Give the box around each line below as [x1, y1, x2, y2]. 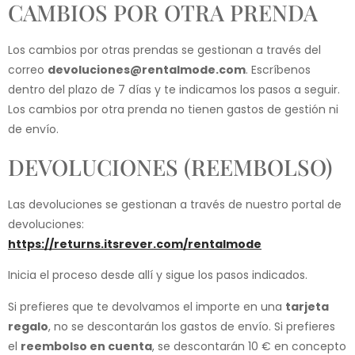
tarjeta [285, 298, 329, 315]
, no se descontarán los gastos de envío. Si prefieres [48, 318, 335, 334]
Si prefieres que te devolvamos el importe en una [8, 298, 285, 315]
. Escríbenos [246, 62, 311, 78]
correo [8, 62, 48, 78]
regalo [8, 318, 48, 334]
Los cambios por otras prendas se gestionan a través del [8, 42, 321, 59]
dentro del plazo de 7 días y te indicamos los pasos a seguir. [8, 82, 340, 98]
